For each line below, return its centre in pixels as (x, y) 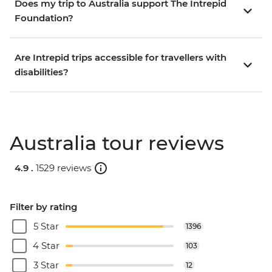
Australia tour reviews (117, 143)
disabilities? (42, 72)
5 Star (46, 226)
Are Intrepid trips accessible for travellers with (121, 58)
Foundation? (44, 18)
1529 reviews (63, 168)
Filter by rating (43, 207)
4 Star (46, 246)
